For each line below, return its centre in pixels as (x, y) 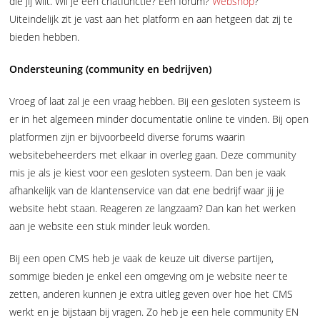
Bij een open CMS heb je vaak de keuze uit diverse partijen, (142, 258)
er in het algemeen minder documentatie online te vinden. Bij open (159, 119)
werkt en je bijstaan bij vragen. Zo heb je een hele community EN (154, 311)
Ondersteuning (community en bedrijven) (111, 69)
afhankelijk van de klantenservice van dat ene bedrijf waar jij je (147, 190)
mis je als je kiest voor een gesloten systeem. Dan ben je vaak (148, 172)
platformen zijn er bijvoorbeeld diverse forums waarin (127, 136)
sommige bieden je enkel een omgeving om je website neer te (149, 276)
